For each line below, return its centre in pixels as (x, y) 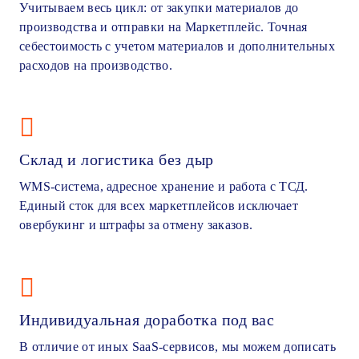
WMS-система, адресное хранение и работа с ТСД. (164, 187)
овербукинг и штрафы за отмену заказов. (136, 225)
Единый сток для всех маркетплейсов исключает (159, 206)
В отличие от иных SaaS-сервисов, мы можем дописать (178, 346)
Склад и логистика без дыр (117, 160)
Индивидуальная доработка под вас (147, 319)
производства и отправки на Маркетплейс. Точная (163, 26)
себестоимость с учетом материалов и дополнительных (177, 46)
